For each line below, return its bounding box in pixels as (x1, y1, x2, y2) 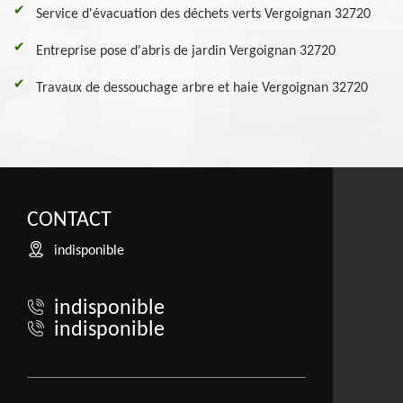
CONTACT (27, 209, 112, 231)
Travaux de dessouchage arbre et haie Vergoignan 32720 (36, 80, 368, 95)
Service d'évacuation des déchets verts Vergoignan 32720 (36, 6, 371, 22)
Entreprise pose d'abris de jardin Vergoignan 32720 (36, 43, 336, 58)
